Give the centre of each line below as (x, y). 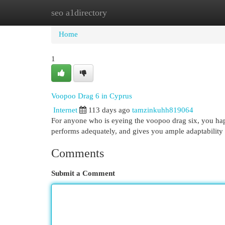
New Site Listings (128, 13)
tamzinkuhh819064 (163, 110)
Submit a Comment (83, 173)
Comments (78, 153)
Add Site (184, 13)
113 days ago (109, 110)
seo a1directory (79, 13)
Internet (65, 110)
